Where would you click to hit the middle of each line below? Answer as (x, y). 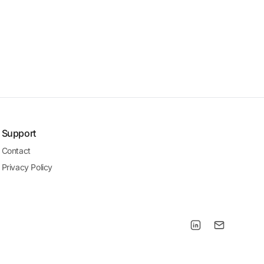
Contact (16, 151)
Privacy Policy (27, 167)
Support (19, 133)
